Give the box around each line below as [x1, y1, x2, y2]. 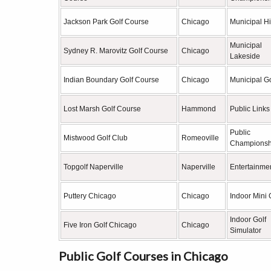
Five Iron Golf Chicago [64, 221, 137, 229]
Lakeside [230, 52, 260, 60]
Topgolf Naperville [64, 163, 123, 171]
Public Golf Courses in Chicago [59, 249, 228, 263]
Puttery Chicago [64, 192, 116, 200]
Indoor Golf [230, 215, 266, 224]
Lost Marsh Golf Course [64, 105, 141, 113]
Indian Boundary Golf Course [64, 76, 159, 84]
